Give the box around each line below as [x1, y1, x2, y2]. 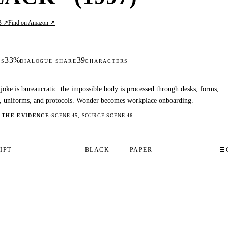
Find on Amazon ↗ [8, 19, 55, 26]
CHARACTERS [85, 58, 129, 64]
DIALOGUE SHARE [20, 58, 77, 64]
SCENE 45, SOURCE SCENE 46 [51, 112, 133, 119]
